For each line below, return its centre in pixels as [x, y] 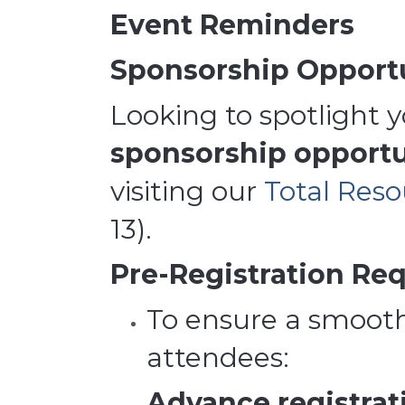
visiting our [187, 192]
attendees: [218, 358]
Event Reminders [232, 25]
